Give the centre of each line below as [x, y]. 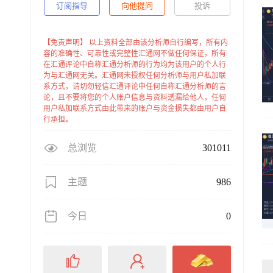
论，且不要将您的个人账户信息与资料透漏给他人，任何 [135, 97]
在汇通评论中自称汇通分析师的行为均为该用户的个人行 [135, 65]
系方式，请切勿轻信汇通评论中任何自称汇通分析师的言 [135, 87]
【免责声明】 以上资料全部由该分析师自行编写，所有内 [136, 43]
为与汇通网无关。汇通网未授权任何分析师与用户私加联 [135, 76]
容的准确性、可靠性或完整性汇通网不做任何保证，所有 [135, 54]
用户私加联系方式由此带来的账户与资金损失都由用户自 [135, 108]
